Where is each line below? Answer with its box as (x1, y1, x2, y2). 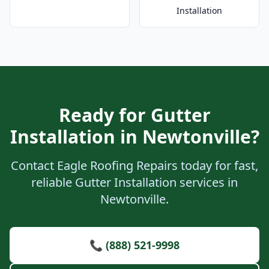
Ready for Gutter (58, 103, 211, 127)
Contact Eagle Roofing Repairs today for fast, (11, 157, 258, 174)
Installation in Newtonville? (10, 124, 259, 149)
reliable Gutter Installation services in (31, 174, 238, 190)
